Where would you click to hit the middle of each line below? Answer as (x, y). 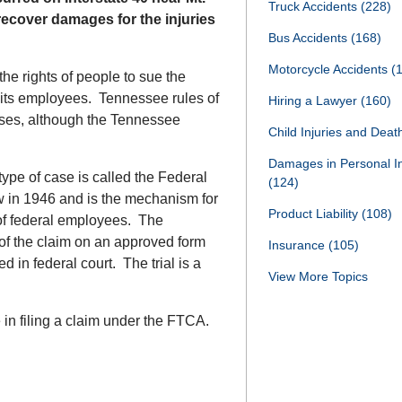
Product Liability (315, 214)
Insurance (298, 245)
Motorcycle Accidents (330, 69)
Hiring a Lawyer (315, 100)
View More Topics (318, 276)
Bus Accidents (310, 38)
